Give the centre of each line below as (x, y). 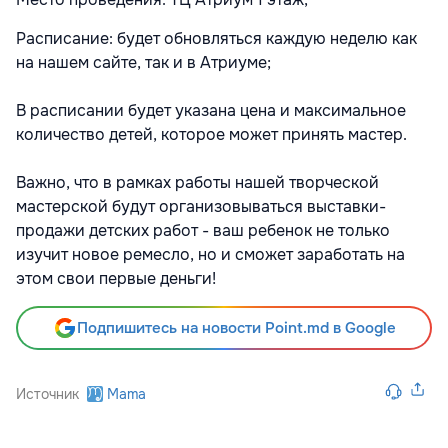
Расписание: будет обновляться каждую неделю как (216, 38)
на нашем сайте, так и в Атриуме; (143, 62)
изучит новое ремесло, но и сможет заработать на (210, 254)
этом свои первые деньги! (116, 278)
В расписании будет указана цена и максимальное (211, 110)
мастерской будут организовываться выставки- (201, 206)
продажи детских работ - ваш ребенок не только (203, 230)
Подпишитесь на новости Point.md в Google (236, 327)
